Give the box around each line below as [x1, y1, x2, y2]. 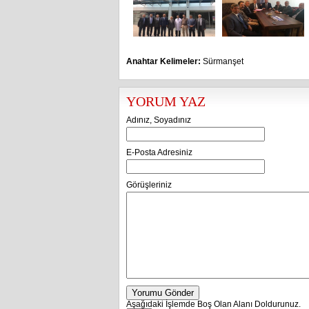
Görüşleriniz [126, 180, 172, 190]
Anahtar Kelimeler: [126, 57, 201, 66]
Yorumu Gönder [132, 288, 194, 298]
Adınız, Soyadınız [126, 115, 191, 125]
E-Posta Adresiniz [126, 148, 192, 157]
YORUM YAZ [126, 94, 206, 109]
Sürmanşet [203, 57, 243, 66]
